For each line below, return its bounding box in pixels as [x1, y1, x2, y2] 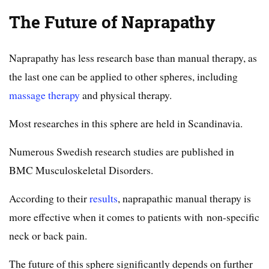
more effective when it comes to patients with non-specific [9, 210, 259, 225]
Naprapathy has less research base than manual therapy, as [9, 50, 257, 65]
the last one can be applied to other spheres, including [9, 69, 238, 84]
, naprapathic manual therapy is [118, 191, 251, 206]
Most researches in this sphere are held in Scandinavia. [9, 116, 243, 131]
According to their [9, 191, 89, 206]
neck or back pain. [9, 228, 87, 243]
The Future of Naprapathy [9, 11, 216, 34]
